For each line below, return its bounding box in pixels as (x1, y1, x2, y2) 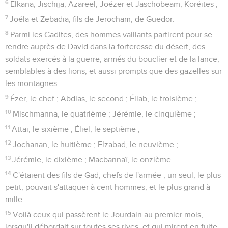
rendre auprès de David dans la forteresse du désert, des (5, 42, 205, 51)
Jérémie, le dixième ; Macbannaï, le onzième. (12, 155, 174, 164)
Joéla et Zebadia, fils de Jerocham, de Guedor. (10, 15, 175, 23)
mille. (5, 195, 24, 204)
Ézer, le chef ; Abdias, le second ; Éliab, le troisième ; (10, 94, 197, 103)
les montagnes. (5, 79, 59, 88)
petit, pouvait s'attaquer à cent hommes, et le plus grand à (5, 183, 210, 191)
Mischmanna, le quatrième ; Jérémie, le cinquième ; (13, 109, 196, 118)
